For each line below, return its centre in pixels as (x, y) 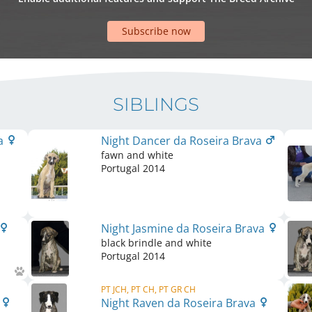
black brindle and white (156, 243)
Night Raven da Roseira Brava (180, 303)
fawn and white (137, 155)
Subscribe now (156, 31)
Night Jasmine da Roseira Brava (184, 228)
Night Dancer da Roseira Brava (183, 141)
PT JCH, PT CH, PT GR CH (148, 289)
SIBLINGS (156, 104)
